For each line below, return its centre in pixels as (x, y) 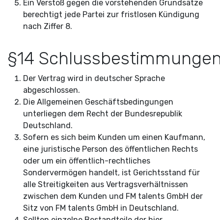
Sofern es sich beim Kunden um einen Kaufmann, (114, 137)
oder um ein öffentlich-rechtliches (87, 161)
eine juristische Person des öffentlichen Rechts (110, 149)
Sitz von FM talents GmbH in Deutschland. (102, 208)
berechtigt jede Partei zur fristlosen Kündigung (111, 14)
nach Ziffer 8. (48, 26)
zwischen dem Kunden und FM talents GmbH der (113, 196)
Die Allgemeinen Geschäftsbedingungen (98, 102)
